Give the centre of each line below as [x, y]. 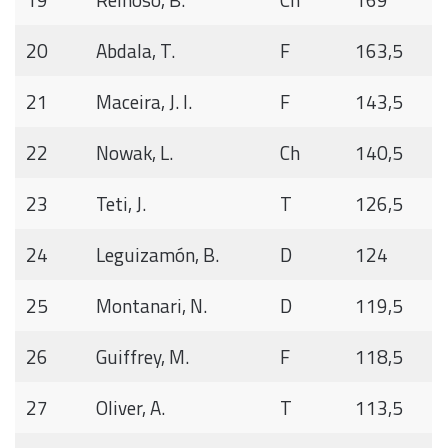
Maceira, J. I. [145, 101]
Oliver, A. [130, 407]
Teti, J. [120, 203]
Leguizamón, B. [157, 254]
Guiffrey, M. [142, 356]
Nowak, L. [134, 152]
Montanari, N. [151, 305]
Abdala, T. [135, 50]
